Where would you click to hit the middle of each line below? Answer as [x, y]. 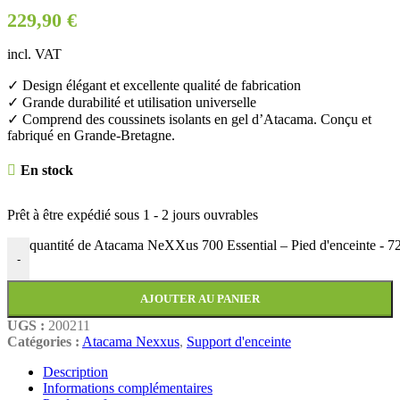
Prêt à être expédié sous [75, 215]
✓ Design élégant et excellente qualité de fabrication [154, 86]
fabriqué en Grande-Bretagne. [91, 136]
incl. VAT [34, 54]
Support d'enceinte [239, 342]
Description [75, 372]
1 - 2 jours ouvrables [200, 215]
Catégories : [43, 342]
